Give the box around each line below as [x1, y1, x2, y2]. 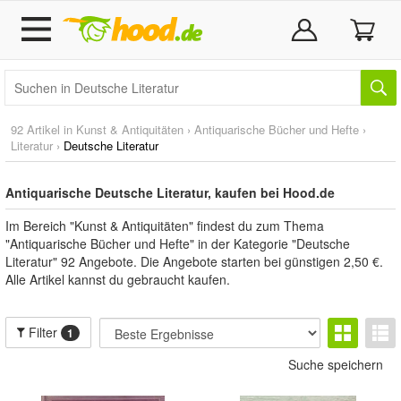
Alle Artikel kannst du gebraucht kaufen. [5, 270, 230, 288]
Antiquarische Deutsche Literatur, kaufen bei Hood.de [5, 183, 335, 201]
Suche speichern [288, 355, 383, 373]
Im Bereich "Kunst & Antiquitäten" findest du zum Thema [5, 217, 324, 235]
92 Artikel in [11, 121, 76, 138]
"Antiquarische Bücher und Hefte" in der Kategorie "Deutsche [5, 235, 350, 252]
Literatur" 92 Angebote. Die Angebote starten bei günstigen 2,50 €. [5, 252, 383, 270]
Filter [25, 323, 62, 341]
